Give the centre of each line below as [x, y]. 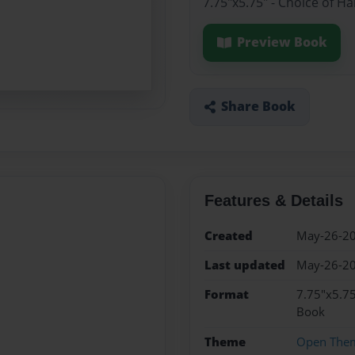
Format [226, 295]
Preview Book [282, 42]
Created [228, 235]
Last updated [244, 265]
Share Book [258, 107]
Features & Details [273, 200]
